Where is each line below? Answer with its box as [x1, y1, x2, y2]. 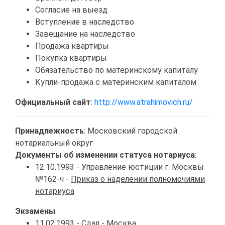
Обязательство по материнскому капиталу [35, 65, 198, 75]
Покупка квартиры [35, 53, 107, 63]
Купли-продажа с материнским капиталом [35, 77, 196, 87]
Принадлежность [15, 126, 84, 136]
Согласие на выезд [35, 5, 107, 15]
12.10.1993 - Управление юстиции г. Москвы [35, 162, 204, 172]
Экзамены [15, 206, 55, 216]
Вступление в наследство [35, 17, 134, 27]
